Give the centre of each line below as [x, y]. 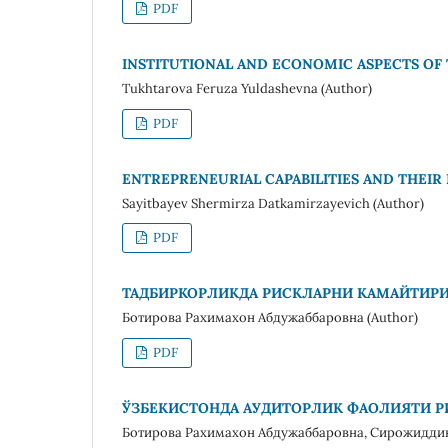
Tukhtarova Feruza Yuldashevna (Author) [247, 88]
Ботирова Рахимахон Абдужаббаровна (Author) [270, 318]
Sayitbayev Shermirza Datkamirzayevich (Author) [273, 203]
